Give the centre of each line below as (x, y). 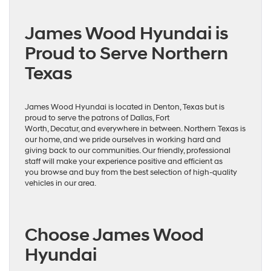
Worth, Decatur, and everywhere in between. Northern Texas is (135, 129)
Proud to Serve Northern (126, 53)
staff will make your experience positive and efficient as (124, 161)
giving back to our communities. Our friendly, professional (128, 150)
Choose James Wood (114, 235)
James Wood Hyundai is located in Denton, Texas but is (125, 107)
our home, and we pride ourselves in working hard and (123, 139)
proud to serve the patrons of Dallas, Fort (97, 118)
